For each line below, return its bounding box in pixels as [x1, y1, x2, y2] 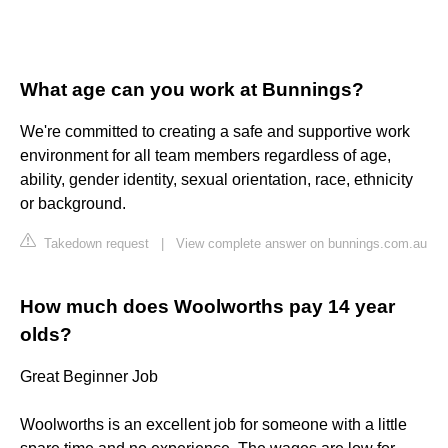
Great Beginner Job [20, 368, 158, 386]
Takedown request [40, 236, 149, 252]
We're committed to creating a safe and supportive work [20, 123, 410, 141]
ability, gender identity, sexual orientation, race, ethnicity [20, 171, 413, 189]
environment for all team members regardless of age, [20, 147, 391, 165]
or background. [20, 195, 126, 213]
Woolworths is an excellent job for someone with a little [20, 416, 407, 434]
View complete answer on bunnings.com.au [176, 236, 427, 252]
